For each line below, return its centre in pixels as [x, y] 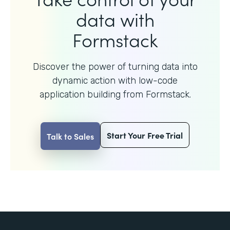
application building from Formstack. [115, 94]
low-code [158, 80]
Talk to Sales [70, 136]
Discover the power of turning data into [115, 66]
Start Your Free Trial [145, 135]
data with [115, 18]
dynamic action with [95, 80]
